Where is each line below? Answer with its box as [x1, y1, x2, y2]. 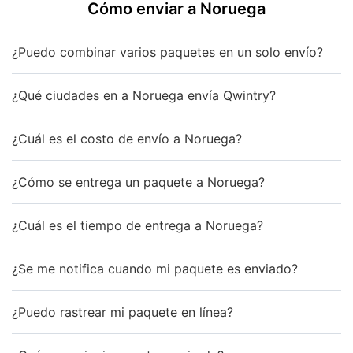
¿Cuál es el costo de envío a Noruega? [12, 130, 242, 147]
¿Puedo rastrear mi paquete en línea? [12, 303, 233, 320]
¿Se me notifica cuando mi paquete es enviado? [12, 260, 298, 277]
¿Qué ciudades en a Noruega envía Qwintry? [12, 87, 276, 103]
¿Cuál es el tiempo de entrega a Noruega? [12, 217, 263, 233]
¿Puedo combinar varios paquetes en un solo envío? [12, 43, 323, 60]
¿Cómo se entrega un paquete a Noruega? [12, 173, 265, 190]
